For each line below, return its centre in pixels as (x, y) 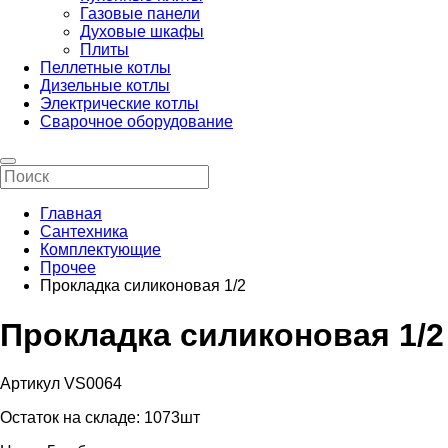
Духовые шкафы (142, 32)
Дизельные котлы (105, 86)
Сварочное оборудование (136, 122)
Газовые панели (140, 14)
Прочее (68, 268)
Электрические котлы (119, 104)
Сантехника (84, 232)
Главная (71, 214)
